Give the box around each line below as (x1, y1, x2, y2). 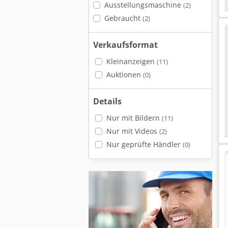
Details (93, 96, 122, 107)
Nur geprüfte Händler (106, 139, 183, 149)
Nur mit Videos (106, 126, 159, 136)
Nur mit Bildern (106, 113, 162, 123)
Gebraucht (104, 13, 142, 23)
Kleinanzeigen (106, 56, 157, 66)
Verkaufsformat (93, 39, 158, 50)
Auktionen (106, 70, 143, 79)
